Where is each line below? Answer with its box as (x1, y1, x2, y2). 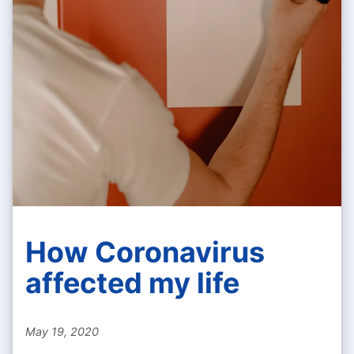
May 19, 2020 (25, 324, 99, 338)
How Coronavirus (25, 235, 265, 270)
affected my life (25, 265, 239, 301)
